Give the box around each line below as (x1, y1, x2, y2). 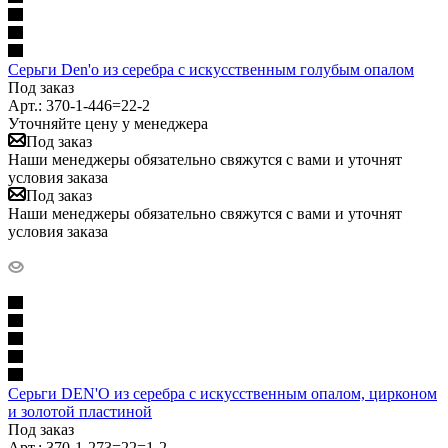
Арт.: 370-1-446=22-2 (8, 96, 150, 114)
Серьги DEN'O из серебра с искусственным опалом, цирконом (8, 384, 437, 402)
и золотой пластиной (8, 402, 152, 420)
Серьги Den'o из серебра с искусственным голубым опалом (8, 60, 414, 78)
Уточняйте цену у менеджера (8, 114, 208, 132)
